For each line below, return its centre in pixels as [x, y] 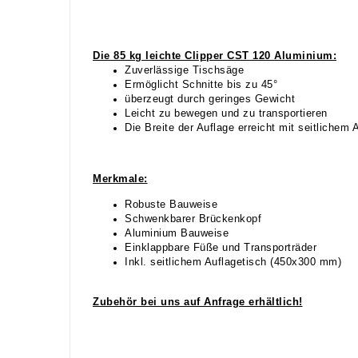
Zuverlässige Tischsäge [184, 70]
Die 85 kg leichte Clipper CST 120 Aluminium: [215, 56]
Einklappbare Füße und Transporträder [221, 247]
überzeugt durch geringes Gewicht [210, 99]
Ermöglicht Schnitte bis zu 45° [201, 84]
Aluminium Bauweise [177, 233]
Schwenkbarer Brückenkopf [193, 219]
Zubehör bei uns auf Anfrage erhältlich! [198, 302]
